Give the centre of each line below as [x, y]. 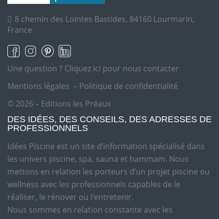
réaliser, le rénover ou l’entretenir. [70, 197]
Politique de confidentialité [129, 86]
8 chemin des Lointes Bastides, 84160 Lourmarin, [105, 19]
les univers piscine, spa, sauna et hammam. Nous [98, 159]
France [20, 30]
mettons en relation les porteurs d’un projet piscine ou [109, 172]
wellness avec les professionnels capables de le [94, 185]
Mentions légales [38, 86]
